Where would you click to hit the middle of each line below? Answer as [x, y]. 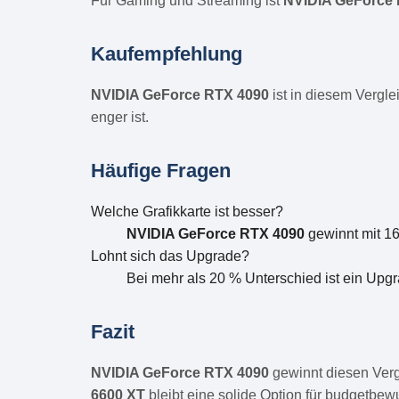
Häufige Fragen [161, 170]
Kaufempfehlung [167, 53]
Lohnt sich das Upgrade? [170, 256]
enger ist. [120, 117]
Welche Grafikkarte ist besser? [187, 211]
